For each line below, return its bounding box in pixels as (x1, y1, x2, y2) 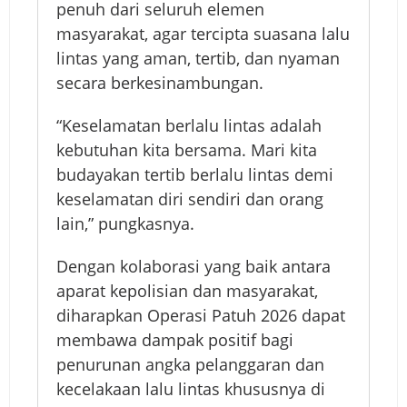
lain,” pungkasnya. (56, 212, 194, 234)
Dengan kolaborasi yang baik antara (56, 254, 331, 277)
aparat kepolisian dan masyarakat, (56, 279, 318, 302)
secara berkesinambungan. (56, 71, 263, 94)
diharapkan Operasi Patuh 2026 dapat (56, 303, 345, 326)
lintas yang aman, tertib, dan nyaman (56, 46, 340, 69)
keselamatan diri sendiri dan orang (56, 187, 323, 210)
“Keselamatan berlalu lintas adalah (56, 114, 322, 136)
